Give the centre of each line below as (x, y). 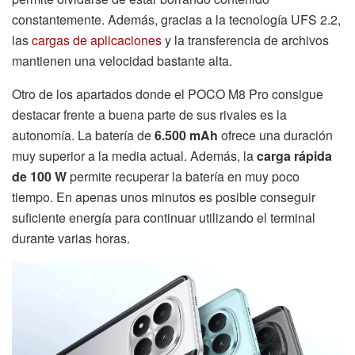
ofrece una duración (275, 135)
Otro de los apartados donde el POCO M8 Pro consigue (168, 94)
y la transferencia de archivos (245, 40)
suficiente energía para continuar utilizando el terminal (164, 217)
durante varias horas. (71, 238)
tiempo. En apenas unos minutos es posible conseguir (164, 197)
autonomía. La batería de (83, 135)
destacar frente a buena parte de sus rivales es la (149, 114)
